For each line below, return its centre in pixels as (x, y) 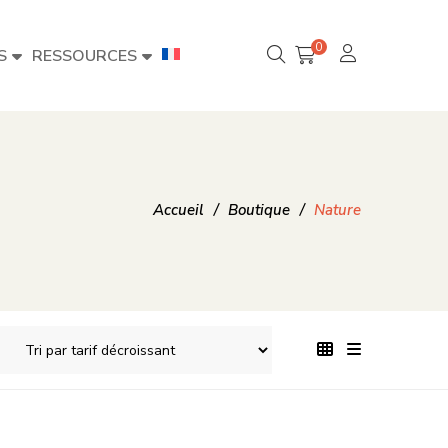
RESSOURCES (84, 56)
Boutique (259, 210)
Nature (337, 210)
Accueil (178, 210)
